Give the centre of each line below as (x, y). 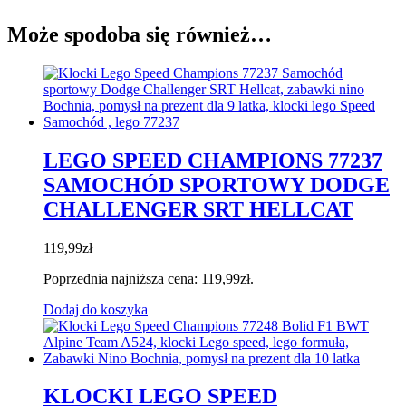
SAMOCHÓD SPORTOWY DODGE (217, 184)
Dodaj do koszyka (96, 309)
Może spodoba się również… (140, 34)
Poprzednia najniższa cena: (122, 278)
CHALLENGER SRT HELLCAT (198, 209)
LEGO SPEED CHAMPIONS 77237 (213, 160)
